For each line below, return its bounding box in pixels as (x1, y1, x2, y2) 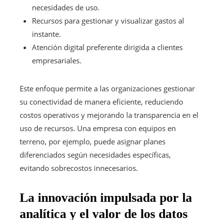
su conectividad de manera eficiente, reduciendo (20, 96, 183, 107)
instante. (32, 28, 61, 39)
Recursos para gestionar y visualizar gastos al (32, 15, 184, 26)
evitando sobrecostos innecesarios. (20, 163, 138, 173)
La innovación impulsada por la (20, 190, 192, 205)
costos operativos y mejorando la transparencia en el (20, 110, 198, 120)
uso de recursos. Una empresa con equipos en (20, 123, 176, 133)
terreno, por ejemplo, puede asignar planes (20, 136, 165, 146)
